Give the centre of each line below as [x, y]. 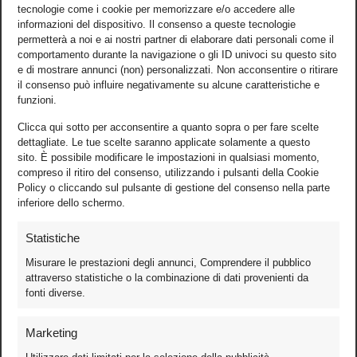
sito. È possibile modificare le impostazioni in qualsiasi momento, [169, 157]
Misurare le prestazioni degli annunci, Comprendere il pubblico [168, 263]
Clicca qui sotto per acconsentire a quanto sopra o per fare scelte [168, 127]
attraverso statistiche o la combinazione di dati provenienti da [167, 278]
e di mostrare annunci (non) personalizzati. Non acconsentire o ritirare [178, 70]
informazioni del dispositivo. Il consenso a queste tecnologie [157, 25]
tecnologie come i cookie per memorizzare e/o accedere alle [156, 10]
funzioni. [37, 100]
